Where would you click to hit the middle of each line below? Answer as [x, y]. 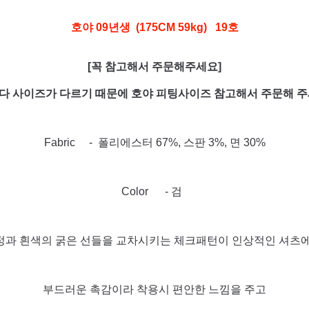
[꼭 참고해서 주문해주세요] [154, 67]
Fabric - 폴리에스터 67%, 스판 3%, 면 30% [154, 142]
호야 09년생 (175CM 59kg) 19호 [154, 27]
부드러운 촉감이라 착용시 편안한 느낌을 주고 [154, 289]
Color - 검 [154, 191]
